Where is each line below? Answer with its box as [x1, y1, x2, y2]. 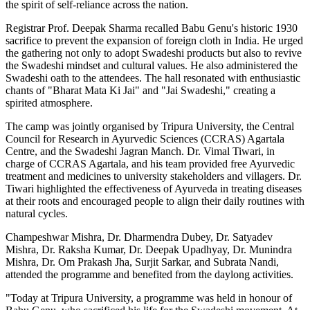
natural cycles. [6, 207, 71, 219]
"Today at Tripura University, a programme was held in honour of [6, 291, 292, 304]
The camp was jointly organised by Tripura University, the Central [6, 120, 294, 132]
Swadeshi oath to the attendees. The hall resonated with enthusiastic [6, 71, 300, 84]
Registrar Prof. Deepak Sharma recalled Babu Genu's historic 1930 [6, 21, 298, 34]
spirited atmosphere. [6, 96, 95, 109]
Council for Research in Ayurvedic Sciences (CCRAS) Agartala [6, 132, 284, 145]
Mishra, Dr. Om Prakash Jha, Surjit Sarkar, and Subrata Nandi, [6, 255, 279, 268]
